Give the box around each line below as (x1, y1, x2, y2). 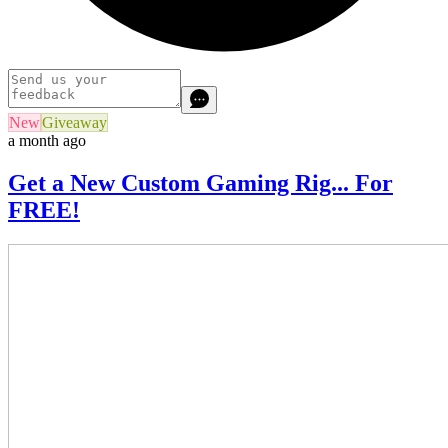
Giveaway (42, 113, 107, 131)
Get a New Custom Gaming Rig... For (8, 169, 393, 196)
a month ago (8, 131, 86, 149)
